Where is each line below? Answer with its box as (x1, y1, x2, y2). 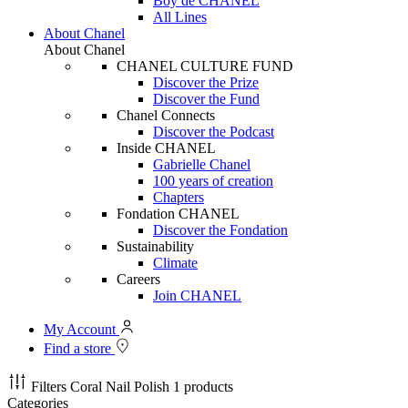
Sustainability (117, 239, 194, 254)
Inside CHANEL (117, 140, 216, 156)
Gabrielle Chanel (153, 157, 250, 172)
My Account (44, 321, 119, 337)
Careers (117, 271, 160, 287)
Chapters (153, 189, 204, 205)
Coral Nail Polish (70, 379, 169, 394)
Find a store (44, 341, 115, 356)
